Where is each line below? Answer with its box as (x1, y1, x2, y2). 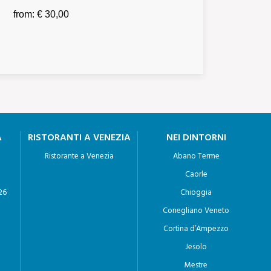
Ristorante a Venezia (44, 150, 114, 163)
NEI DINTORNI (166, 130, 226, 146)
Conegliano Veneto (163, 204, 230, 217)
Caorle (184, 168, 207, 181)
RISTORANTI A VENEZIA (27, 130, 131, 146)
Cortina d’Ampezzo (163, 223, 229, 235)
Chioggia (180, 186, 212, 199)
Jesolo (185, 241, 207, 253)
